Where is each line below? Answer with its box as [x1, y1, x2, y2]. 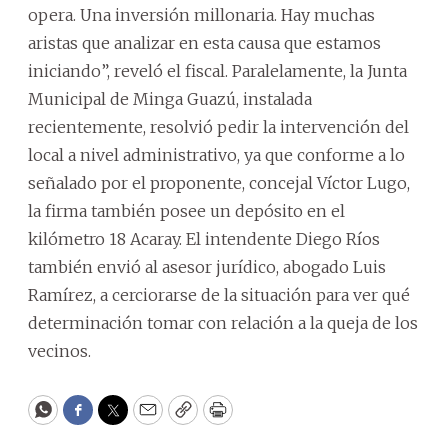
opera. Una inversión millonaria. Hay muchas [28, 4, 375, 25]
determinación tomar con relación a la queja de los [28, 312, 418, 333]
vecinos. [28, 340, 91, 361]
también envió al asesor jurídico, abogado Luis [28, 256, 386, 277]
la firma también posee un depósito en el [28, 200, 345, 221]
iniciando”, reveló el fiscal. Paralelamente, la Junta [28, 60, 407, 81]
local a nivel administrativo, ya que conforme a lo [28, 144, 405, 165]
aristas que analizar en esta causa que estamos [28, 32, 381, 53]
